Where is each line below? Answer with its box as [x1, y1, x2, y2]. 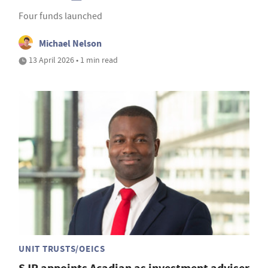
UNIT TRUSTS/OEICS [19, 243, 105, 255]
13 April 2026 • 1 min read [27, 54, 118, 65]
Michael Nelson [39, 36, 102, 50]
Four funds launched [19, 10, 102, 22]
